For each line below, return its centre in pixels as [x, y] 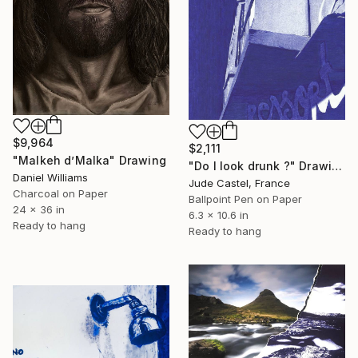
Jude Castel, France [239, 183]
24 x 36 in [39, 209]
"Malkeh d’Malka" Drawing [89, 160]
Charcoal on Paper [60, 193]
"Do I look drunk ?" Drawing [337, 165]
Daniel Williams [50, 177]
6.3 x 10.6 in [219, 215]
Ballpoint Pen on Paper [245, 199]
